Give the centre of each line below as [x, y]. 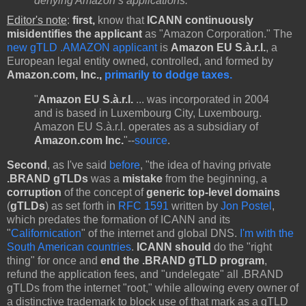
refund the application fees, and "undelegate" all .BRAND [145, 274]
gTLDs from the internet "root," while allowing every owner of [153, 288]
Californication [46, 233]
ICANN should [174, 247]
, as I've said [78, 165]
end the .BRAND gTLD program [182, 261]
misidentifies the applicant [74, 34]
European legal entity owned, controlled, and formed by [140, 61]
